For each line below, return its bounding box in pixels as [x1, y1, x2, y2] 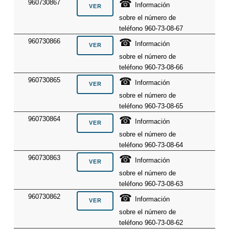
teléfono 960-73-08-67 [119, 24, 184, 32]
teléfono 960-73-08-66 [119, 63, 184, 71]
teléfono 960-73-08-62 [119, 218, 184, 226]
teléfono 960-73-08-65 [119, 102, 184, 110]
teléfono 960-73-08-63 [119, 179, 184, 188]
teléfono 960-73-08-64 [119, 141, 184, 149]
